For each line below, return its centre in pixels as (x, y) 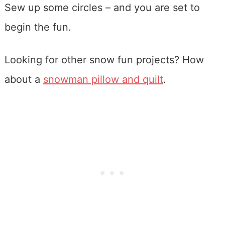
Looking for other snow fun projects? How (104, 60)
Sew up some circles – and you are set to (102, 8)
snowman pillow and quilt (103, 80)
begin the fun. (38, 27)
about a (24, 80)
